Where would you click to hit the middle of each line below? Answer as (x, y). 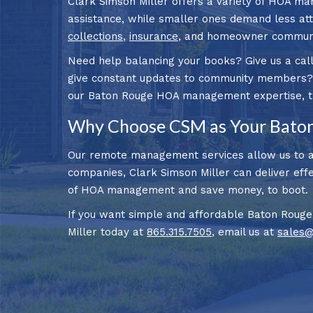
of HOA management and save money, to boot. (188, 190)
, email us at (245, 232)
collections (95, 36)
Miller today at (107, 232)
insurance (154, 36)
